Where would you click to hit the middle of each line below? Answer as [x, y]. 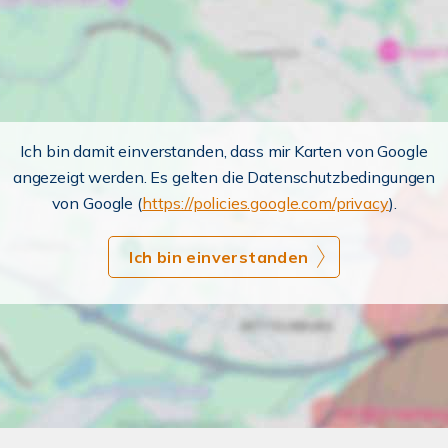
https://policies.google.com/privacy [265, 203]
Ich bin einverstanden [219, 257]
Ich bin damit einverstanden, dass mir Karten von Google [224, 151]
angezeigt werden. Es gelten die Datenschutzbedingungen [224, 177]
